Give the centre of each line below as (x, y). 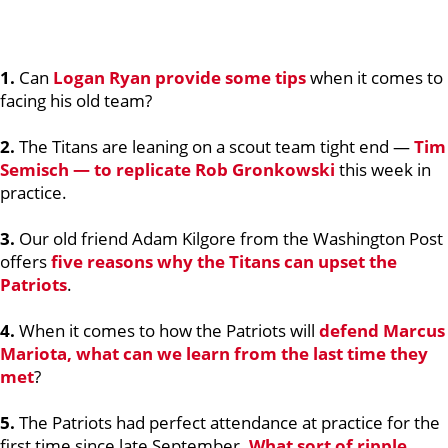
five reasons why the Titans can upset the (224, 261)
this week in (383, 169)
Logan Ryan (102, 77)
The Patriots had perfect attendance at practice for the (227, 422)
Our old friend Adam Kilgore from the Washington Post (229, 238)
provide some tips (228, 77)
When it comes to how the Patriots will (167, 330)
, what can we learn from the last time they (247, 353)
